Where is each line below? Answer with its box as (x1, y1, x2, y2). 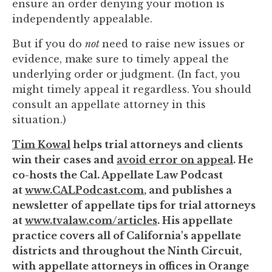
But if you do (12, 38, 85, 50)
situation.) (12, 114, 66, 126)
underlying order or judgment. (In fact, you (12, 68, 240, 80)
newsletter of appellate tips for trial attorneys (12, 199, 256, 211)
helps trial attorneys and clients (70, 138, 243, 151)
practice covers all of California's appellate (12, 229, 241, 242)
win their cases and (12, 154, 117, 166)
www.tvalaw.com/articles (25, 214, 157, 226)
